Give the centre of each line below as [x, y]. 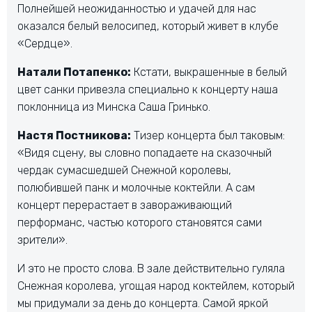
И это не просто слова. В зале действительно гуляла [151, 268]
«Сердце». [45, 43]
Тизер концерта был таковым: [208, 135]
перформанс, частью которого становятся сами [140, 222]
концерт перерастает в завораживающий [125, 205]
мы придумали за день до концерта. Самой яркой [143, 303]
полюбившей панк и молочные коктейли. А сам [136, 187]
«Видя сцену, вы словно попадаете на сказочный [145, 153]
